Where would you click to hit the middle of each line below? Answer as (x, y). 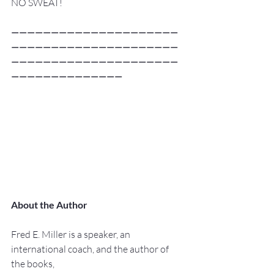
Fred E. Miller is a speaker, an (72, 234)
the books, (33, 263)
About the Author (49, 204)
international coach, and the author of (91, 249)
